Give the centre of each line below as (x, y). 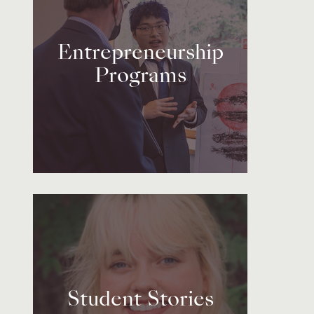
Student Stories (140, 301)
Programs (140, 77)
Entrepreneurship (140, 54)
